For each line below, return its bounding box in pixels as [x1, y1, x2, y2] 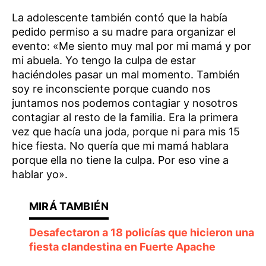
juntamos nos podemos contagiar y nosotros [12, 97, 237, 110]
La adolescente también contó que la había [12, 11, 227, 24]
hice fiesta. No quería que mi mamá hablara [12, 140, 229, 153]
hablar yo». [12, 168, 68, 181]
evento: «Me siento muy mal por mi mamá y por [12, 40, 251, 53]
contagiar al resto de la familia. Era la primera [12, 111, 238, 124]
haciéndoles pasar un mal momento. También [12, 68, 240, 81]
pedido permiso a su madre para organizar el [12, 26, 236, 39]
